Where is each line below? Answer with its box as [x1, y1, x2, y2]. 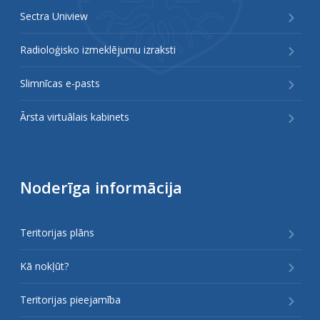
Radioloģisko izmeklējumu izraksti [20, 42, 176, 56]
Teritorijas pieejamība [20, 292, 121, 306]
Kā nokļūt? [20, 259, 69, 273]
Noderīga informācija [20, 176, 182, 198]
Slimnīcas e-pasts [20, 76, 100, 90]
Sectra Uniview [20, 9, 88, 23]
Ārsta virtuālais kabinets [20, 109, 129, 124]
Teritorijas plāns [20, 225, 94, 239]
